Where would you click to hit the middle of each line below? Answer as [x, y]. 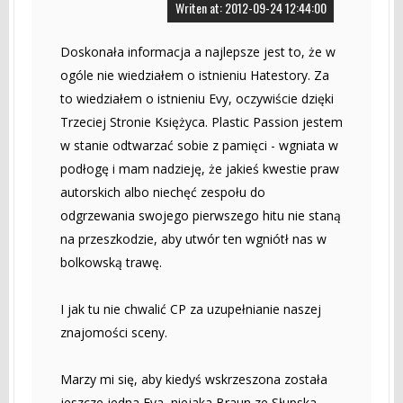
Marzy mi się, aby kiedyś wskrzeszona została [194, 379]
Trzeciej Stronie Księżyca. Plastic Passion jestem [201, 121]
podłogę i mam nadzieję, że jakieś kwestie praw [200, 168]
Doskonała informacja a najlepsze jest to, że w [198, 51]
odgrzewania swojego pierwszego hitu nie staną [201, 215]
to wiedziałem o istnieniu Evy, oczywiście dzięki [197, 98]
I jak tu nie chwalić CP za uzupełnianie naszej [191, 309]
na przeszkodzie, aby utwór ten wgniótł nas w [193, 238]
